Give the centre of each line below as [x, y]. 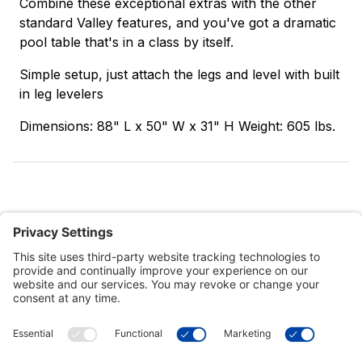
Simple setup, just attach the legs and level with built [179, 75]
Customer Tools [58, 324]
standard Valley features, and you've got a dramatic [178, 23]
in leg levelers [61, 94]
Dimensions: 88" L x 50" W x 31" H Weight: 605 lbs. [177, 126]
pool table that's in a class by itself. [126, 42]
